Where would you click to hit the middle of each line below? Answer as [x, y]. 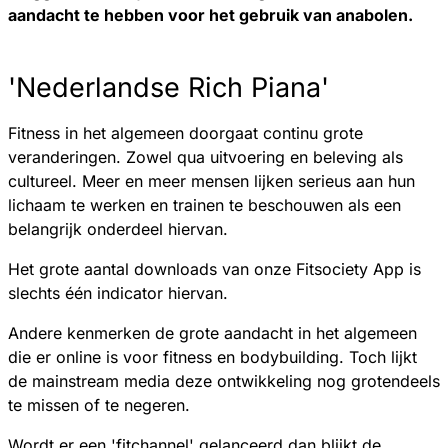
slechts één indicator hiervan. [118, 292]
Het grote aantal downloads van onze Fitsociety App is [214, 268]
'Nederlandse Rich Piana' [168, 87]
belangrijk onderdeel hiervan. [118, 228]
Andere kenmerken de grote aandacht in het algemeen [212, 332]
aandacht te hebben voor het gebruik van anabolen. [212, 14]
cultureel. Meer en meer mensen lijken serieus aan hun [211, 180]
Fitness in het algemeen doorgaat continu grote [185, 132]
